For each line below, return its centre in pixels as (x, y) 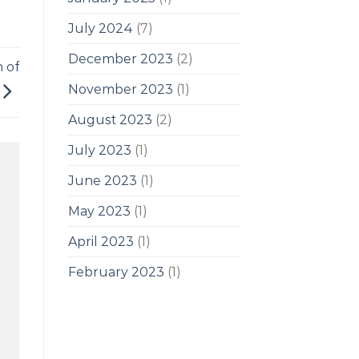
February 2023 (116, 272)
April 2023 (101, 241)
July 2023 (99, 150)
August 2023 (110, 119)
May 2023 (99, 211)
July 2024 (100, 28)
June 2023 (102, 180)
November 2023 (120, 89)
